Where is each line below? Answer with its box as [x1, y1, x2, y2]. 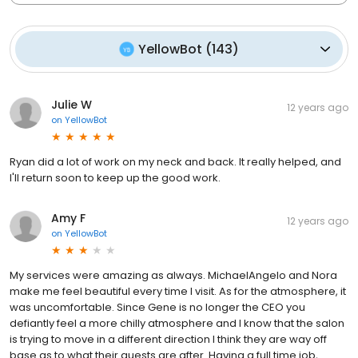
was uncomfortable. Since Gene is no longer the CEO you [10, 299, 305, 315]
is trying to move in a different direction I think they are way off [10, 331, 327, 347]
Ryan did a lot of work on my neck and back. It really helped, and [10, 153, 341, 169]
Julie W [51, 96, 92, 113]
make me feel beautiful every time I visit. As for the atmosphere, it [10, 283, 346, 299]
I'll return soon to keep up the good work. [10, 169, 221, 185]
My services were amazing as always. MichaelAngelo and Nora [10, 267, 337, 283]
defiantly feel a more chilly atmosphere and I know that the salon [10, 315, 344, 331]
